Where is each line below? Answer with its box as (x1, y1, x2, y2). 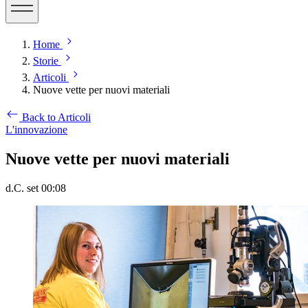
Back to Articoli (22, 111, 91, 123)
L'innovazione (5, 124, 67, 135)
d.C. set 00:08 (5, 181, 66, 194)
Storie (33, 55, 58, 67)
